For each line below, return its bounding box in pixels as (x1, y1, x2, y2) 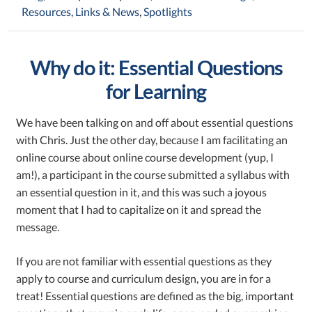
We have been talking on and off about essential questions (16, 116, 294, 129)
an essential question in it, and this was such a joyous (16, 185, 267, 198)
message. (16, 220, 60, 233)
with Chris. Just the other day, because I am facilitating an (16, 133, 288, 146)
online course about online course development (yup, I (16, 150, 274, 164)
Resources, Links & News (22, 5, 140, 18)
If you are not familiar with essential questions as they (16, 254, 272, 267)
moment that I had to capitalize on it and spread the (16, 203, 262, 216)
